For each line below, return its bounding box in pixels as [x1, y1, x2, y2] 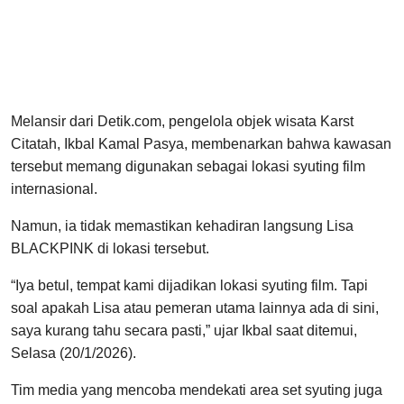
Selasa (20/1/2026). [11, 345, 136, 362]
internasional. [11, 181, 97, 197]
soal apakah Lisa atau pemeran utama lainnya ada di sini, [11, 300, 379, 317]
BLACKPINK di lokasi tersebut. [11, 241, 209, 257]
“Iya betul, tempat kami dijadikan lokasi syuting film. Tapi [11, 278, 368, 294]
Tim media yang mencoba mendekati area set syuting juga [11, 382, 382, 399]
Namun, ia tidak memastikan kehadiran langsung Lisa [11, 218, 353, 234]
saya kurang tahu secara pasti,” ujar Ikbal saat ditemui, [11, 323, 357, 339]
